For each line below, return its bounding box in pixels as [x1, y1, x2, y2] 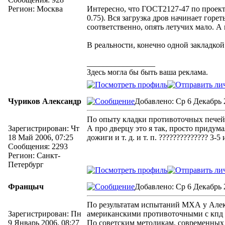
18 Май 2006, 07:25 [8, 133, 73, 142]
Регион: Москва [8, 5, 63, 13]
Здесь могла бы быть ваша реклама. [87, 68, 208, 76]
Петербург [8, 160, 44, 169]
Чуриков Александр [8, 97, 81, 105]
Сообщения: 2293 [8, 142, 68, 151]
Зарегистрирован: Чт [8, 124, 79, 133]
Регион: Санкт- [8, 151, 60, 160]
